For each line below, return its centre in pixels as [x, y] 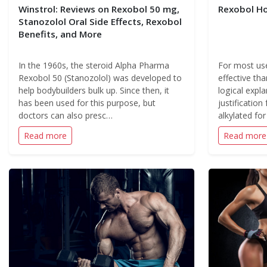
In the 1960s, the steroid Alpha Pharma [94, 65]
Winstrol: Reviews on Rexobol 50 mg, [99, 9]
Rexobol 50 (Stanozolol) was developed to [100, 78]
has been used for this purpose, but [87, 103]
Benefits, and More [60, 34]
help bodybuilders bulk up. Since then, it [94, 90]
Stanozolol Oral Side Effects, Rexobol [100, 21]
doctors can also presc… [66, 115]
